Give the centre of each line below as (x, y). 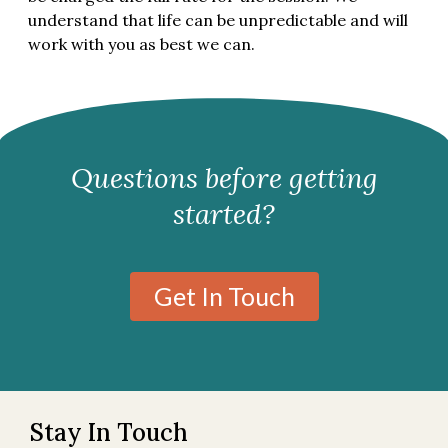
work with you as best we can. (141, 44)
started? (224, 214)
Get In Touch (224, 296)
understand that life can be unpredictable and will (218, 20)
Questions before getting (224, 178)
